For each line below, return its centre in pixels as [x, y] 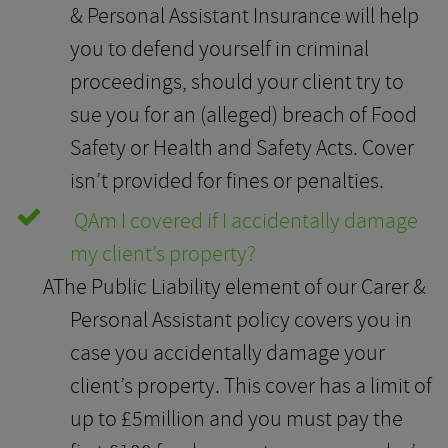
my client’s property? [163, 253]
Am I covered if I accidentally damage [253, 220]
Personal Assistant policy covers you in [241, 319]
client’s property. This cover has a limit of [251, 385]
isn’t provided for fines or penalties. [227, 180]
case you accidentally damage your [227, 352]
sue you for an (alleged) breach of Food [243, 114]
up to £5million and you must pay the [236, 418]
